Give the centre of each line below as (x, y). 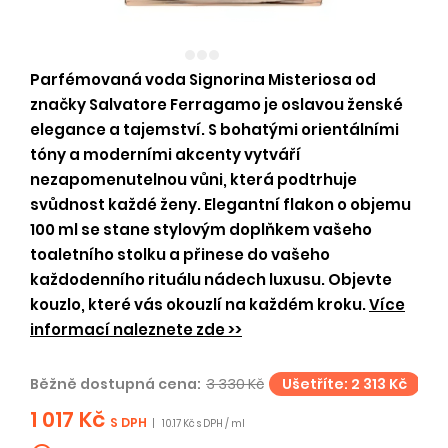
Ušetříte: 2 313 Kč (344, 384)
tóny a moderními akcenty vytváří (165, 154)
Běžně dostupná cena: (115, 384)
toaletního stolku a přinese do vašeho (180, 254)
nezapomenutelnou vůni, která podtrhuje (193, 179)
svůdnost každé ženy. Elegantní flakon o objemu (220, 204)
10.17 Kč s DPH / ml (203, 423)
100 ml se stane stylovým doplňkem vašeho (201, 229)
